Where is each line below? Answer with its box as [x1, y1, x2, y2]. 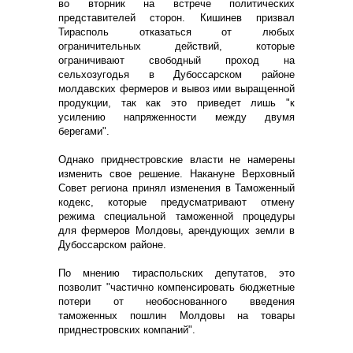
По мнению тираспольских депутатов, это [58, 266, 295, 279]
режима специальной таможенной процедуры [58, 210, 295, 222]
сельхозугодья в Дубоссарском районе [58, 68, 295, 80]
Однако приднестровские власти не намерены [58, 153, 295, 165]
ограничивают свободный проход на [58, 54, 295, 66]
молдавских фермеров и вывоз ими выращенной [58, 82, 295, 95]
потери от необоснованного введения [58, 295, 295, 307]
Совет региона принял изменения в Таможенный [58, 181, 295, 194]
